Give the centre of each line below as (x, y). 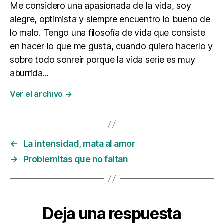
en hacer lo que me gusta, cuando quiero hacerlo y (111, 46)
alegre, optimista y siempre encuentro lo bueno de (110, 19)
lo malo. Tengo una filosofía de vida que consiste (108, 33)
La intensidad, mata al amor (79, 144)
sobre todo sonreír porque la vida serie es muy (103, 60)
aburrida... (29, 73)
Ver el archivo (37, 94)
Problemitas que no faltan (76, 159)
